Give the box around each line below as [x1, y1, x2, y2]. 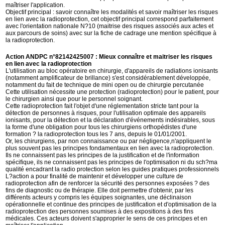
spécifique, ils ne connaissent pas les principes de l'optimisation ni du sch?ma [6, 159, 218, 166]
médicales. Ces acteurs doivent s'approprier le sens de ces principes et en [6, 215, 208, 222]
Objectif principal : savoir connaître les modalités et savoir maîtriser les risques [6, 9, 218, 16]
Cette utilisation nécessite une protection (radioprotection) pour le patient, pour [6, 88, 219, 95]
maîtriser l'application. [6, 2, 65, 9]
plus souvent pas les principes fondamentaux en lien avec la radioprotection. [6, 145, 214, 152]
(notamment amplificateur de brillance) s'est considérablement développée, [6, 74, 211, 81]
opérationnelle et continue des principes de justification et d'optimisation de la [6, 201, 217, 208]
